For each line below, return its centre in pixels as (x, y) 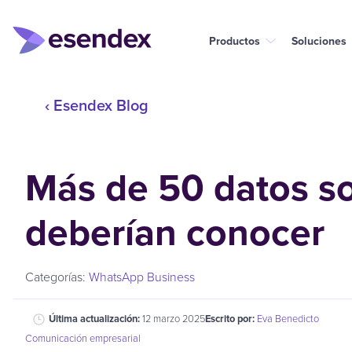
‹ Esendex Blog (97, 105)
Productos (235, 40)
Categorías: (57, 277)
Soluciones (319, 40)
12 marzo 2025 (174, 318)
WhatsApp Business (142, 277)
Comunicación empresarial (83, 338)
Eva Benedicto (288, 318)
